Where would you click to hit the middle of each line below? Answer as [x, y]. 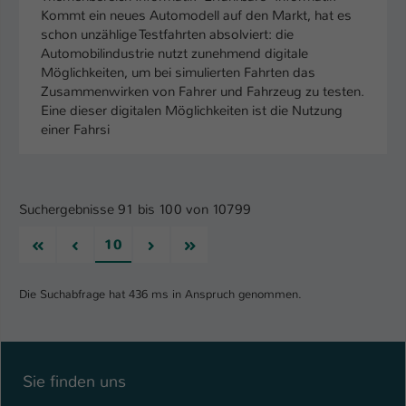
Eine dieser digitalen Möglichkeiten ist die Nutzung [192, 111]
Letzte [213, 244]
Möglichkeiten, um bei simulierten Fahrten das [178, 73]
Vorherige [106, 244]
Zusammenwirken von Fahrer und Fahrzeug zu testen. [203, 92]
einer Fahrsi [75, 130]
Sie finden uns [74, 381]
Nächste [179, 244]
